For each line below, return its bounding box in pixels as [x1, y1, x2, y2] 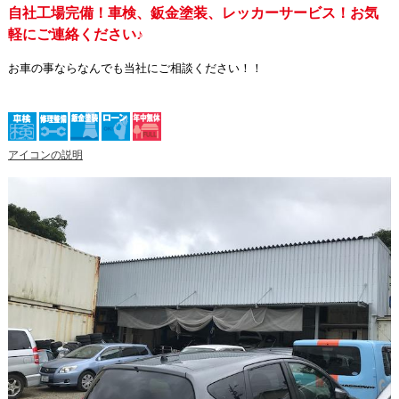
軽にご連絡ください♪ [7, 26, 158, 42]
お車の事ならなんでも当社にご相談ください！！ [7, 61, 263, 75]
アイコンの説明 [7, 148, 83, 161]
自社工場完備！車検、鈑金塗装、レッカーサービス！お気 [7, 4, 379, 20]
